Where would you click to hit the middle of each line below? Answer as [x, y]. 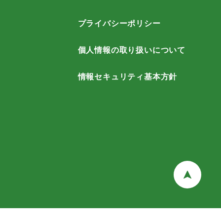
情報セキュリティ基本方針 [128, 77]
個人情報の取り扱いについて [131, 50]
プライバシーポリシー [119, 23]
